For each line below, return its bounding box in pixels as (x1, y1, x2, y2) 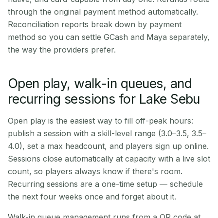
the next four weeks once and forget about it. (8, 192, 176, 201)
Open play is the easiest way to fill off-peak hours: (8, 116, 193, 126)
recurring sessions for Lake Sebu (8, 91, 200, 107)
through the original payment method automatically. (8, 7, 198, 17)
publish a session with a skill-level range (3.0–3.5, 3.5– (8, 128, 206, 138)
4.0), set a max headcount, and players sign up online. (8, 141, 209, 151)
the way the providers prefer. (8, 45, 116, 54)
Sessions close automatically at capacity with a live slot (8, 154, 210, 163)
